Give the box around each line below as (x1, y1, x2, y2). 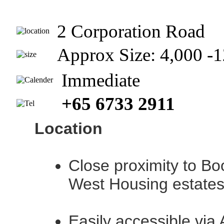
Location (34, 119, 102, 137)
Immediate (57, 70, 144, 90)
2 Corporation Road (57, 21, 205, 41)
